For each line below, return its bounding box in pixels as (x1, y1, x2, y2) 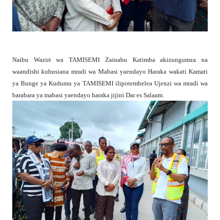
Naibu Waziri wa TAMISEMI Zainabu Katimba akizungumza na (12, 56, 208, 64)
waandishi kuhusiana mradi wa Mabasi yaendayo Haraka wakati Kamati (12, 68, 208, 76)
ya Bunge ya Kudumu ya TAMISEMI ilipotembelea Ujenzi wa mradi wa (12, 80, 208, 87)
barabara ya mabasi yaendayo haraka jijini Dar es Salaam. (12, 91, 164, 99)
